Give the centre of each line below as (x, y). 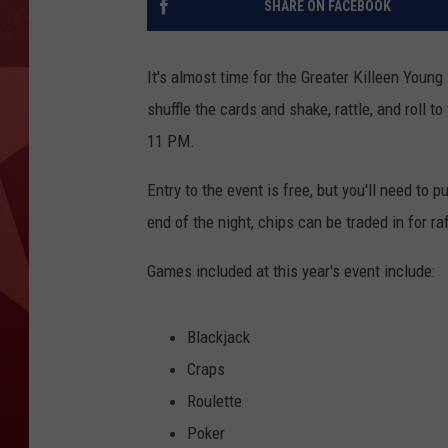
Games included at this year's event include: (291, 271)
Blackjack (218, 337)
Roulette (214, 401)
